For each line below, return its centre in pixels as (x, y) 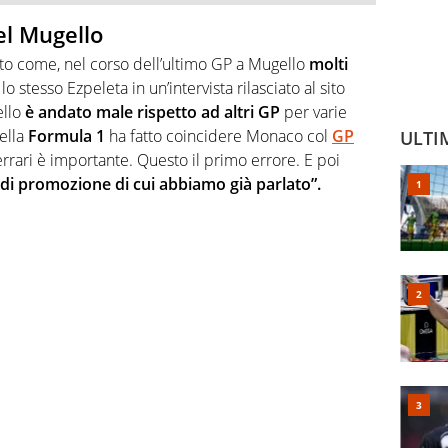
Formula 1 (66, 136)
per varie (313, 112)
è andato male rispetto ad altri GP (150, 112)
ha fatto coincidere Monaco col (218, 136)
